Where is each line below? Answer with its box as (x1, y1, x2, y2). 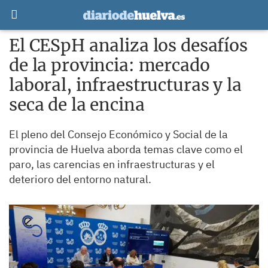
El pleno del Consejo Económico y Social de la (9, 127, 228, 141)
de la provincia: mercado (9, 54, 210, 76)
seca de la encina (9, 94, 145, 115)
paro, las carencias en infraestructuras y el (9, 157, 215, 171)
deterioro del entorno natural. (9, 172, 151, 186)
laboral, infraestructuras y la (9, 74, 242, 96)
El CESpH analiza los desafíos (9, 35, 248, 56)
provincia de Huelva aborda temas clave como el (9, 142, 243, 156)
